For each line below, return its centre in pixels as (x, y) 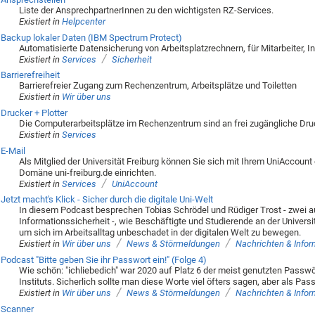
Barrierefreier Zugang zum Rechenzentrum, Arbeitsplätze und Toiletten (158, 86)
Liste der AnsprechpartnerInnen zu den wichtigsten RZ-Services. (147, 11)
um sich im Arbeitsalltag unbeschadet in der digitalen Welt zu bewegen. (160, 233)
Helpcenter (84, 22)
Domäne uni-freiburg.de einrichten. (88, 172)
